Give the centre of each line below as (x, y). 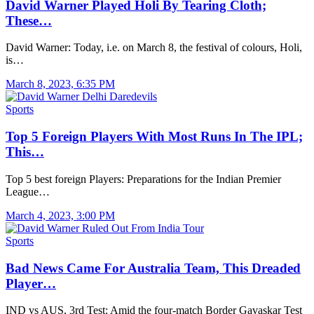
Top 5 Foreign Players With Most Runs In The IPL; (154, 137)
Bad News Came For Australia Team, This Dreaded (153, 268)
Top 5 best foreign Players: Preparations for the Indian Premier (143, 179)
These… (29, 20)
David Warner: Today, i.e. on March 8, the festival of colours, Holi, (154, 48)
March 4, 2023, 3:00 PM (60, 215)
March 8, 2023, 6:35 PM (60, 84)
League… (28, 191)
